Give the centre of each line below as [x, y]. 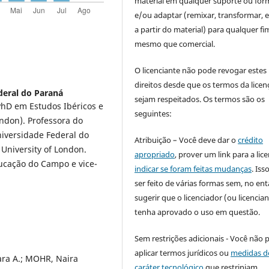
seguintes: [153, 113]
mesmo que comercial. [175, 44]
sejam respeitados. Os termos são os [200, 99]
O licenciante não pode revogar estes [201, 70]
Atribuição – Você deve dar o [186, 140]
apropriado [155, 154]
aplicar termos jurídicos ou [183, 252]
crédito [251, 140]
